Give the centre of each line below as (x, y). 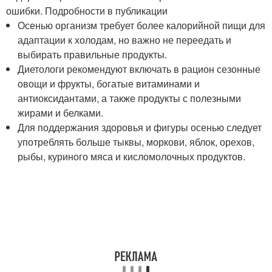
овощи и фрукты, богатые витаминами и (109, 83)
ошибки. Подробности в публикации (87, 11)
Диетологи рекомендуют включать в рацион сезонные (139, 69)
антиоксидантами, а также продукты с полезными (130, 98)
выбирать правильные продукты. (93, 54)
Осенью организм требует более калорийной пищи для (142, 25)
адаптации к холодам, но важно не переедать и (125, 40)
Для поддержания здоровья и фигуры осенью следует (140, 127)
